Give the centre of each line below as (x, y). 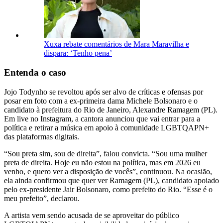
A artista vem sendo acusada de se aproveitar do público (92, 215)
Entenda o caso (35, 73)
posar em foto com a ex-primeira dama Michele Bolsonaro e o (101, 101)
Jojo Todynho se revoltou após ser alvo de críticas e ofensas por (104, 92)
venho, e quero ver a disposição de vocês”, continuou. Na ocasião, (108, 171)
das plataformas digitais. (42, 136)
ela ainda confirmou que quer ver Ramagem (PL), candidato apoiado (111, 180)
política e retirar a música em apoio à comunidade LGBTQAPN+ (107, 127)
